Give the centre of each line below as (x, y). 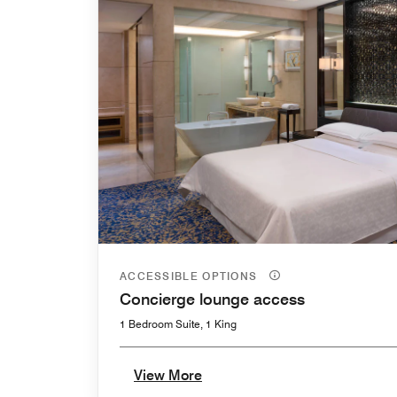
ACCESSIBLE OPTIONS (191, 276)
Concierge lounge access (212, 299)
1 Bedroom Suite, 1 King (178, 323)
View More (168, 375)
